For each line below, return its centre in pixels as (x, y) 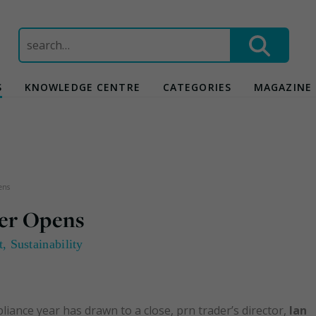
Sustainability (47, 244)
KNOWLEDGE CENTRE (82, 87)
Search (35, 35)
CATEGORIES (197, 87)
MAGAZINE (283, 87)
